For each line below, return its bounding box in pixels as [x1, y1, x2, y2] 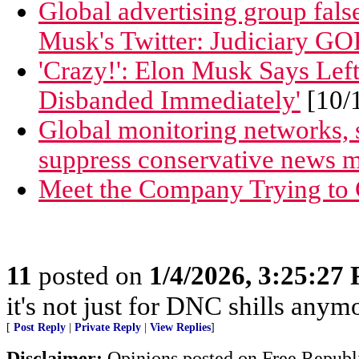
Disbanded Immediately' [38, 86, 301, 115]
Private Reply [75, 321, 141, 334]
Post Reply [14, 321, 66, 334]
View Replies [150, 321, 211, 334]
